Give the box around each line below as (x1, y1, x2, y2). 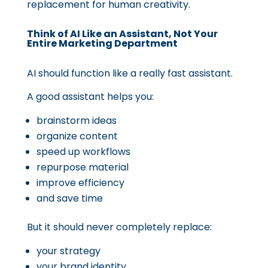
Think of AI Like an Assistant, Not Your (26, 27, 218, 41)
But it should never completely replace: (26, 220, 212, 234)
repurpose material (36, 160, 129, 174)
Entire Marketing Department (26, 36, 178, 50)
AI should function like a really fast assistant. (26, 66, 233, 80)
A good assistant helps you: (26, 90, 154, 103)
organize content (36, 129, 118, 143)
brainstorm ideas (36, 114, 117, 127)
